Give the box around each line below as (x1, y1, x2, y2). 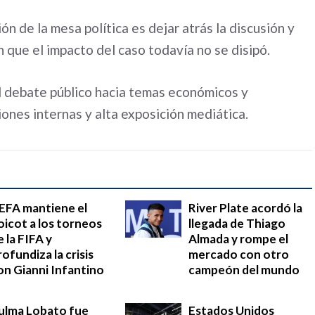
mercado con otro (188, 246, 289, 262)
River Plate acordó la (188, 200, 302, 215)
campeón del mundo (188, 262, 300, 277)
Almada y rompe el (188, 231, 288, 246)
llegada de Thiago (188, 215, 285, 231)
